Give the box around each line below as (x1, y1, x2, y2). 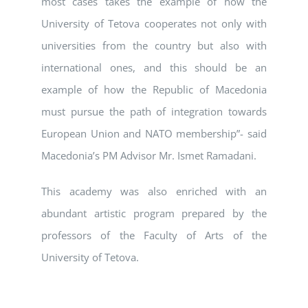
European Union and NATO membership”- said (41, 126, 267, 141)
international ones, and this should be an (41, 60, 267, 75)
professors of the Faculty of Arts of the (41, 228, 267, 243)
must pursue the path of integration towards (41, 104, 267, 119)
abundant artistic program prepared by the (41, 206, 267, 221)
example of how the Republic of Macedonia (41, 82, 267, 97)
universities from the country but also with (41, 38, 267, 53)
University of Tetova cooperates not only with (41, 16, 267, 31)
